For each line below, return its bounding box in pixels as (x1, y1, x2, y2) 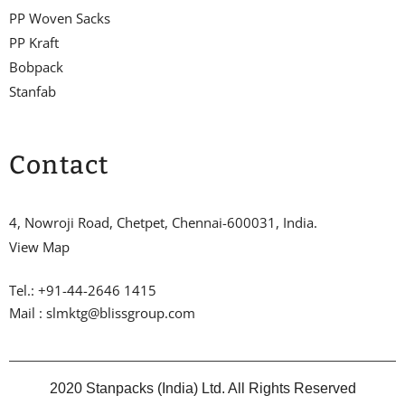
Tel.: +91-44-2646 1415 (9, 281, 156, 300)
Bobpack (9, 58, 63, 77)
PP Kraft (9, 33, 59, 52)
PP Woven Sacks (9, 9, 110, 28)
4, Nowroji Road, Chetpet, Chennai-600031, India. (9, 213, 317, 232)
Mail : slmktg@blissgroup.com (9, 304, 195, 323)
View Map (9, 238, 70, 257)
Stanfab (9, 82, 56, 101)
